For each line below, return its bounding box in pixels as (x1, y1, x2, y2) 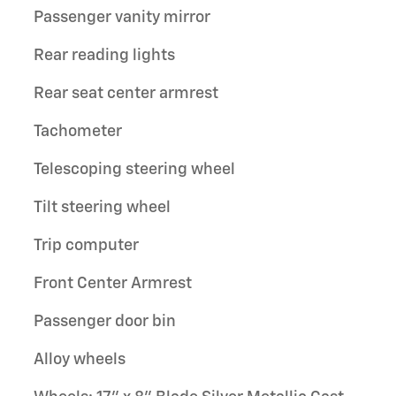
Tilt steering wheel (34, 200, 171, 216)
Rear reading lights (34, 48, 175, 64)
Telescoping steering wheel (34, 162, 235, 178)
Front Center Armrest (34, 276, 192, 292)
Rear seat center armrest (34, 86, 218, 102)
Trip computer (34, 238, 139, 254)
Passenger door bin (34, 314, 176, 330)
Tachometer (34, 124, 122, 140)
